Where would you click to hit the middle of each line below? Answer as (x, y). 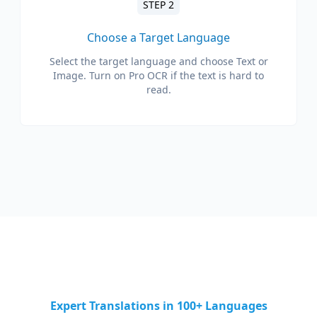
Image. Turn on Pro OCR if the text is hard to (158, 75)
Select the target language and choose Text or (158, 61)
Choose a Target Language (158, 38)
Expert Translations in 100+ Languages (158, 306)
